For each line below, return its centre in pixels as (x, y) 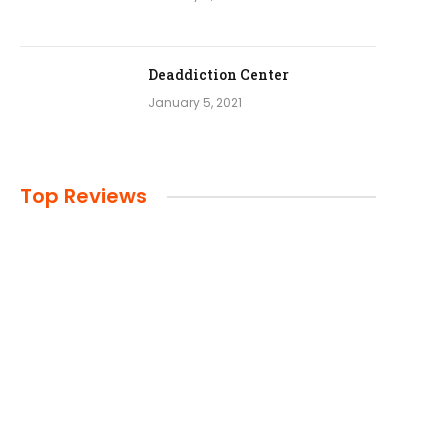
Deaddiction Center (218, 74)
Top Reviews (83, 196)
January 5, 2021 (195, 102)
